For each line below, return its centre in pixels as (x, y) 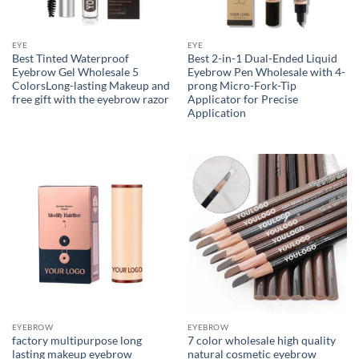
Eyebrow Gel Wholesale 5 (75, 72)
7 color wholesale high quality (261, 340)
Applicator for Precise (242, 99)
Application (216, 113)
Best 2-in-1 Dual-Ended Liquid (262, 58)
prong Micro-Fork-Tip (242, 85)
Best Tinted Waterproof (70, 58)
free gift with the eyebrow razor (90, 99)
